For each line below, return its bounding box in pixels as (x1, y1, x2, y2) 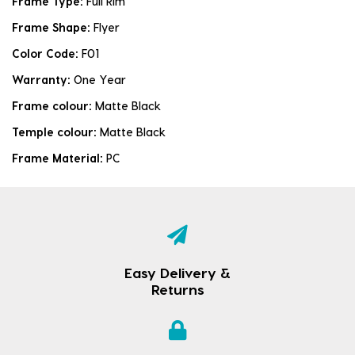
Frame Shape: (12, 20, 94, 34)
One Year (74, 72, 126, 86)
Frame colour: (12, 98, 95, 113)
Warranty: (12, 72, 74, 86)
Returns (151, 280, 204, 297)
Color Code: (12, 46, 82, 60)
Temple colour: (12, 124, 100, 139)
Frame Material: (12, 151, 106, 165)
